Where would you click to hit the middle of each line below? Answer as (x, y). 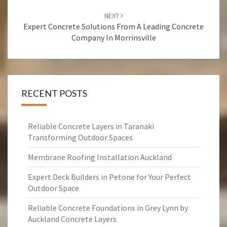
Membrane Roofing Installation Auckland (100, 157)
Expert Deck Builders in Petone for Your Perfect (109, 177)
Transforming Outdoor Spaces (80, 137)
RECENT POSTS (54, 93)
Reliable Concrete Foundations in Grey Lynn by (108, 208)
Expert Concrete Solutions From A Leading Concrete (113, 26)
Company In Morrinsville (113, 37)
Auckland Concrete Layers (72, 219)
